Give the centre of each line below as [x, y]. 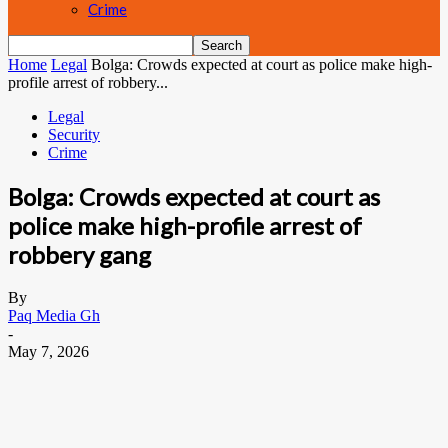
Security [74, 134]
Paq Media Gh [54, 315]
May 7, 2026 [48, 351]
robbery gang [79, 254]
